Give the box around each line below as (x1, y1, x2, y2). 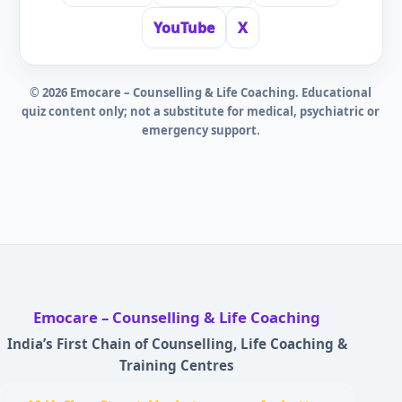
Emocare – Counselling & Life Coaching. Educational (67, 84, 372, 100)
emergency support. (141, 122, 260, 138)
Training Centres (119, 356, 235, 374)
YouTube (153, 18, 215, 38)
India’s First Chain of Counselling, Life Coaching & (6, 335, 347, 353)
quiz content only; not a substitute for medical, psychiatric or (22, 103, 380, 119)
